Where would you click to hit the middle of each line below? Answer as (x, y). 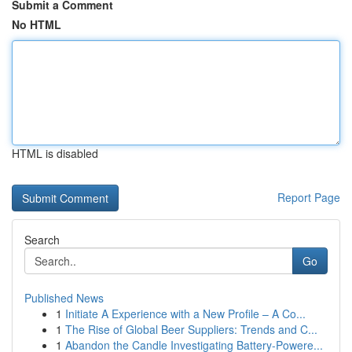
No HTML (37, 24)
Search (42, 240)
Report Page (309, 197)
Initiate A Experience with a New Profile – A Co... (185, 313)
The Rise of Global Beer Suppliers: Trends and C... (191, 329)
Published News (64, 298)
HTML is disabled (55, 153)
